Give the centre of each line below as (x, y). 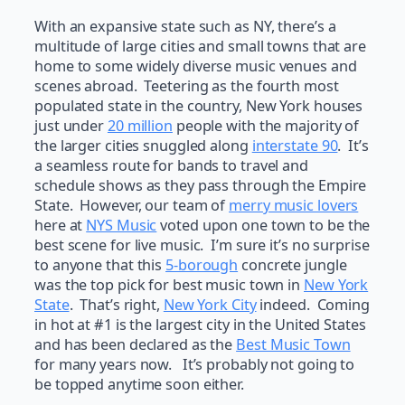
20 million (140, 126)
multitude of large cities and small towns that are (200, 47)
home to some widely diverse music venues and (196, 66)
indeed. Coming (313, 305)
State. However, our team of (132, 206)
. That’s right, (116, 305)
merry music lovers (294, 206)
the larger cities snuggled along (143, 146)
